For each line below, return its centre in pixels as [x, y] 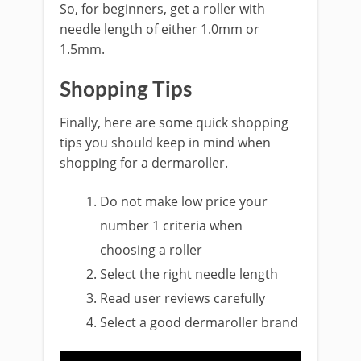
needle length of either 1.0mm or [160, 29]
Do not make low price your [184, 201]
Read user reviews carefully [183, 298]
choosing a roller [151, 249]
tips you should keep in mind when [165, 142]
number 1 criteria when [172, 225]
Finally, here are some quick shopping [174, 122]
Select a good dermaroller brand [199, 322]
